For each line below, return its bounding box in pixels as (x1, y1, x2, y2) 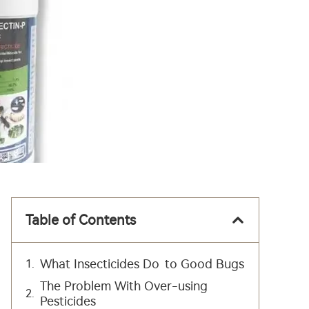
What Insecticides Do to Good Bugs (40, 257, 244, 272)
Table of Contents (26, 212, 136, 228)
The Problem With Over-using (40, 279, 213, 294)
